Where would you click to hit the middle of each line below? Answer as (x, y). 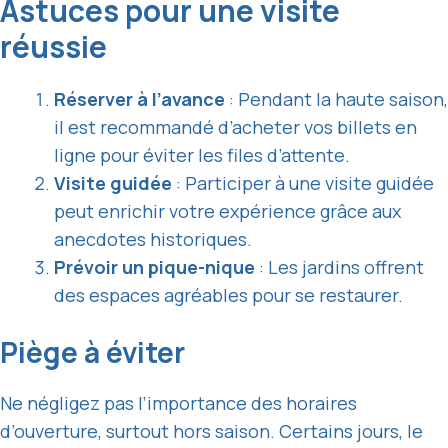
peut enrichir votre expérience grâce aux (227, 211)
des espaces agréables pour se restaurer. (228, 295)
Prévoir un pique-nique (154, 267)
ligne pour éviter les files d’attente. (202, 155)
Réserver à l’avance (139, 99)
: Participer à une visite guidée (303, 183)
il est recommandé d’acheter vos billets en (235, 127)
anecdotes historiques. (153, 239)
